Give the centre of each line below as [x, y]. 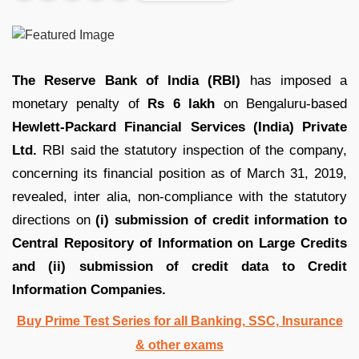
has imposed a [294, 80]
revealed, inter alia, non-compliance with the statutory [179, 196]
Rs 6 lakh [182, 103]
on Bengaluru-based [281, 103]
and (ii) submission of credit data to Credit [179, 266]
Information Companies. [89, 289]
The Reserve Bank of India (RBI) [127, 80]
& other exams [179, 345]
